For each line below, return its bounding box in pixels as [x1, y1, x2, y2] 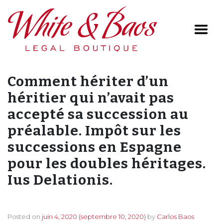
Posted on [7, 213, 42, 221]
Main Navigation [7, 28, 143, 47]
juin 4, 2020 [42, 213, 77, 221]
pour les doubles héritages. [7, 155, 206, 172]
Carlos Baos [157, 213, 194, 221]
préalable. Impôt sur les [7, 122, 181, 139]
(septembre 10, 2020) [77, 213, 147, 221]
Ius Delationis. [7, 172, 113, 188]
